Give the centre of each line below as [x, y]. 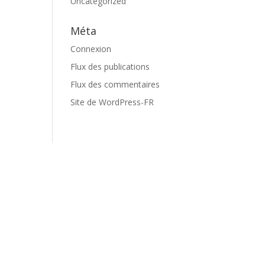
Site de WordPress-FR [112, 102]
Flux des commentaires [115, 84]
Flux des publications [110, 67]
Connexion [91, 49]
